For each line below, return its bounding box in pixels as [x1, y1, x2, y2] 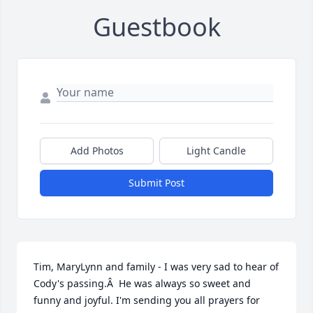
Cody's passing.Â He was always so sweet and [34, 277, 251, 291]
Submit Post [129, 176, 184, 190]
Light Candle [187, 144, 246, 158]
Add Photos [70, 144, 124, 158]
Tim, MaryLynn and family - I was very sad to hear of [34, 260, 279, 274]
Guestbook [92, 10, 221, 45]
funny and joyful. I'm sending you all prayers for [34, 293, 260, 307]
